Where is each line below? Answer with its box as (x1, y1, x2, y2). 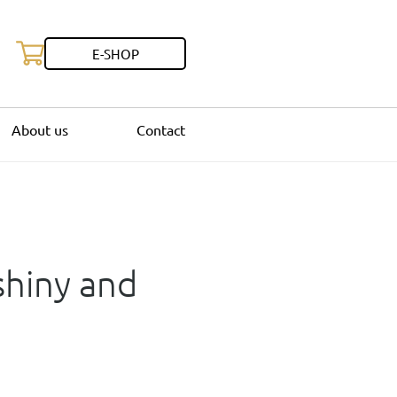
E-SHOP (91, 44, 139, 62)
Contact (136, 120, 185, 138)
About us (12, 120, 69, 138)
